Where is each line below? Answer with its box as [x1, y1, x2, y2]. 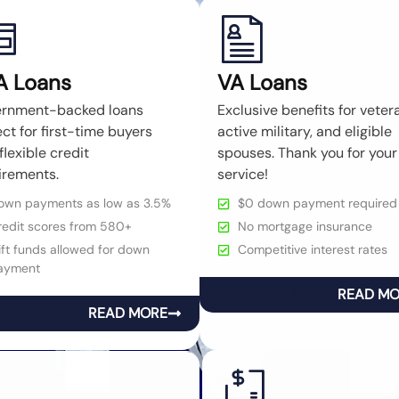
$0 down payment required [237, 195, 397, 212]
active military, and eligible [217, 122, 392, 142]
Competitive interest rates [237, 241, 387, 258]
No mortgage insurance [237, 218, 372, 235]
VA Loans [217, 69, 307, 97]
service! [217, 165, 268, 184]
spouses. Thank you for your [217, 143, 397, 163]
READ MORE [88, 304, 167, 323]
